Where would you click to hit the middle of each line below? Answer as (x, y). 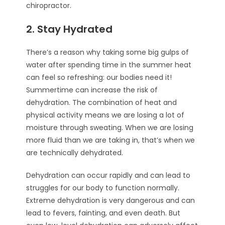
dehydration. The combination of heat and (102, 102)
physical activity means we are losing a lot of (105, 115)
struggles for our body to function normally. (103, 188)
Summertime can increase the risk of (92, 90)
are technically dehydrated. (75, 153)
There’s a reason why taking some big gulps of (108, 52)
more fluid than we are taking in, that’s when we (111, 140)
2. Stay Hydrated (70, 29)
